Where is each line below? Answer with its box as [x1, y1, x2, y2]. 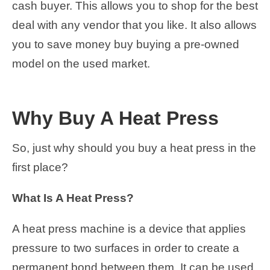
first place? [12, 160, 68, 174]
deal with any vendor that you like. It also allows [12, 19, 257, 32]
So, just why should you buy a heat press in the [12, 141, 256, 154]
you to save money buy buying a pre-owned [12, 38, 239, 51]
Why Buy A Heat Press [12, 107, 219, 129]
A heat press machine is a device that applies [12, 222, 246, 235]
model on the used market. [12, 57, 150, 71]
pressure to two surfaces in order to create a [12, 241, 239, 254]
